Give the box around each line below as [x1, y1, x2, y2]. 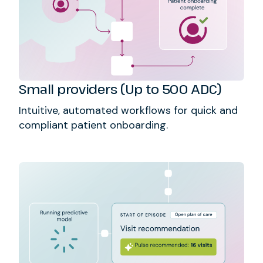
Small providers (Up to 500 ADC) [19, 79, 221, 97]
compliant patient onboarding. [19, 117, 168, 132]
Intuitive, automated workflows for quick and [19, 103, 238, 117]
